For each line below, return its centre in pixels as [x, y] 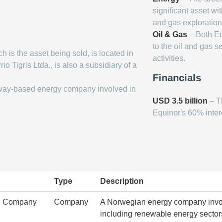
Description [122, 181]
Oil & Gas [170, 34]
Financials [177, 78]
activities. [169, 58]
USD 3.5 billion [180, 101]
